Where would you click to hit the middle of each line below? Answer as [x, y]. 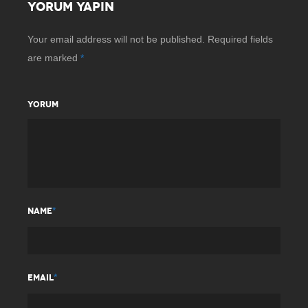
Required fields [240, 39]
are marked [54, 58]
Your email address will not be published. [116, 39]
